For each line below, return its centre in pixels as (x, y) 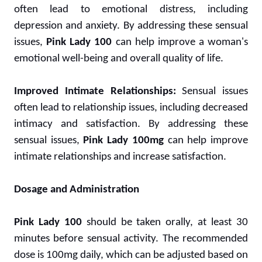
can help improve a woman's (180, 42)
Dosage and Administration (77, 189)
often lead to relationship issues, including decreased (131, 108)
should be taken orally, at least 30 (165, 222)
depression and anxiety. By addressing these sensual (131, 26)
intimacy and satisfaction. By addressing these (131, 124)
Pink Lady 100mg (123, 140)
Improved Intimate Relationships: (95, 91)
